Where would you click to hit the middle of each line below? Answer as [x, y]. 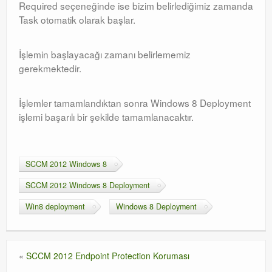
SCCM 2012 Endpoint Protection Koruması [108, 256]
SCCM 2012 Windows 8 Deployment [88, 185]
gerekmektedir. [50, 68]
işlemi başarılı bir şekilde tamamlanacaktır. [106, 117]
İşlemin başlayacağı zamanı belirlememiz [105, 54]
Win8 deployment [55, 206]
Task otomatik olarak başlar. [77, 19]
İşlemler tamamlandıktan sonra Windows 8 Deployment [135, 103]
